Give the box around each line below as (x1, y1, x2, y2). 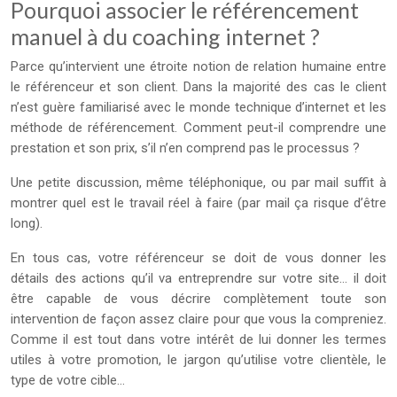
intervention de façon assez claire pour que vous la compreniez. (11, 311, 386, 327)
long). (11, 215, 43, 231)
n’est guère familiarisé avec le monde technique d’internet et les (11, 99, 386, 115)
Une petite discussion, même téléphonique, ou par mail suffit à (11, 175, 386, 191)
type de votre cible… (11, 372, 125, 388)
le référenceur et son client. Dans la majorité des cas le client (11, 79, 386, 95)
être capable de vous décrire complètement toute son (11, 291, 386, 307)
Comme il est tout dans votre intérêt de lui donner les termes (11, 331, 386, 347)
